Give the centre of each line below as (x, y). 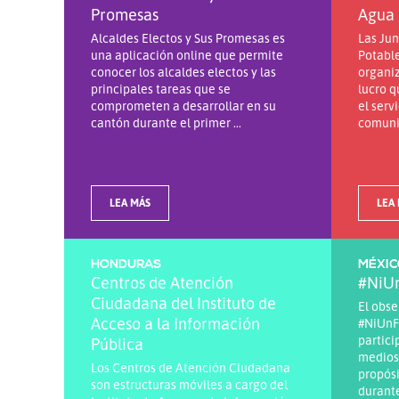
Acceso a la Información (175, 323)
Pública (117, 343)
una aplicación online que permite (187, 54)
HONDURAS (126, 264)
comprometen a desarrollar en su (183, 105)
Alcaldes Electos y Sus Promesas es (188, 37)
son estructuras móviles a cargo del (189, 384)
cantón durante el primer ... (166, 122)
